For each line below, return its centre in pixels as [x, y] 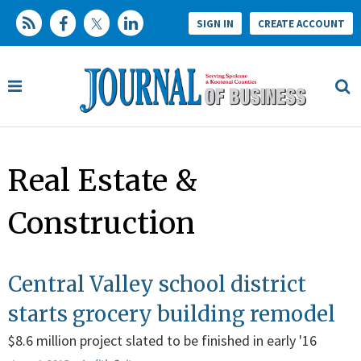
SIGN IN [215, 23]
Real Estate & [103, 181]
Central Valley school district [157, 284]
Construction [102, 224]
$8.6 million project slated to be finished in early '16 [162, 341]
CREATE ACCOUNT [301, 23]
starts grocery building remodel [172, 314]
